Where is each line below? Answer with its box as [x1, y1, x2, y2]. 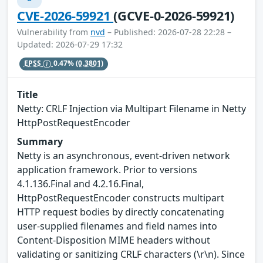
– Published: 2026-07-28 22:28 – [105, 26, 231, 38]
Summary [17, 135, 63, 149]
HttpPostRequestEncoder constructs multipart [17, 191, 224, 205]
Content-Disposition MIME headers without [17, 234, 210, 247]
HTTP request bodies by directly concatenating [17, 205, 224, 219]
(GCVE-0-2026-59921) [113, 6, 235, 24]
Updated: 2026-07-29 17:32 [17, 38, 123, 50]
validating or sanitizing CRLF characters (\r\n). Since [17, 248, 245, 261]
